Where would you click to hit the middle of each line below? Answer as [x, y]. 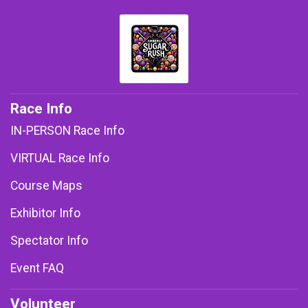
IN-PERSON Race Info [67, 130]
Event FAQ [37, 268]
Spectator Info [49, 240]
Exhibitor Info [45, 213]
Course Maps [46, 185]
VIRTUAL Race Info [60, 158]
